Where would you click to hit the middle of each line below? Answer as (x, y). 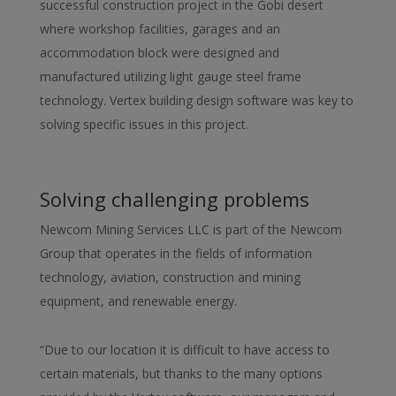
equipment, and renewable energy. (138, 301)
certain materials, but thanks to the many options (181, 373)
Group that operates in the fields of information (175, 253)
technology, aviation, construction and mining (170, 277)
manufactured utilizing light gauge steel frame (170, 76)
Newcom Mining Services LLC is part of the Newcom (190, 229)
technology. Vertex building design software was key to (196, 100)
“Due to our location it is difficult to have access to (184, 349)
